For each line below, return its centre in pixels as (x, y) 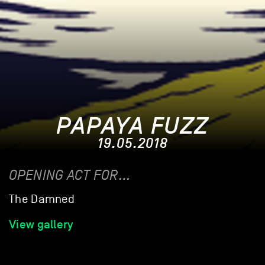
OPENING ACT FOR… (70, 176)
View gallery (41, 224)
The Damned (42, 200)
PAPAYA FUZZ (132, 127)
